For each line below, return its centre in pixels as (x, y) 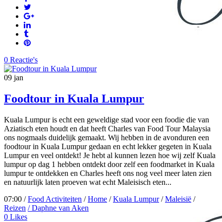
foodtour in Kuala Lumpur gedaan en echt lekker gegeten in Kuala (108, 147)
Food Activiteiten (55, 199)
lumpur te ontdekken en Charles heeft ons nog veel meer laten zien (108, 173)
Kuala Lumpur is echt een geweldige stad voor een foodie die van (107, 120)
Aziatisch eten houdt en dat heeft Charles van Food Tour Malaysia (107, 129)
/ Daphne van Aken (58, 208)
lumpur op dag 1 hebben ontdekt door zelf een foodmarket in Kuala (109, 165)
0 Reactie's (21, 60)
